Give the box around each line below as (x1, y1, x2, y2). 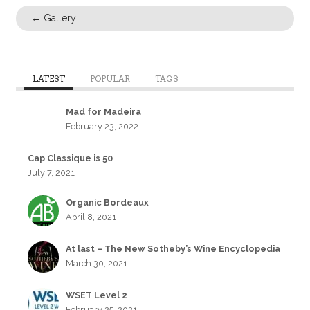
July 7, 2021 (28, 167, 75, 179)
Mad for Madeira (66, 107, 142, 118)
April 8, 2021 (66, 212, 117, 222)
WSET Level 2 (66, 289, 128, 300)
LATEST (32, 74, 65, 84)
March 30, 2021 (66, 257, 128, 268)
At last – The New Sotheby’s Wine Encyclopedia (66, 243, 281, 254)
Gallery (41, 12, 77, 24)
